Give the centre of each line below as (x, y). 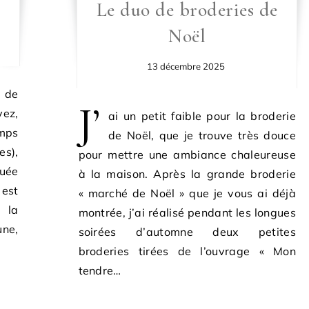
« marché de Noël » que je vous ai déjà (187, 193)
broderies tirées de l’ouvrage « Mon (187, 251)
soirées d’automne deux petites (187, 232)
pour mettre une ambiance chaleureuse (187, 155)
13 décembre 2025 (186, 67)
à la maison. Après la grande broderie (187, 174)
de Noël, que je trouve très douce (202, 136)
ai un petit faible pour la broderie (202, 116)
